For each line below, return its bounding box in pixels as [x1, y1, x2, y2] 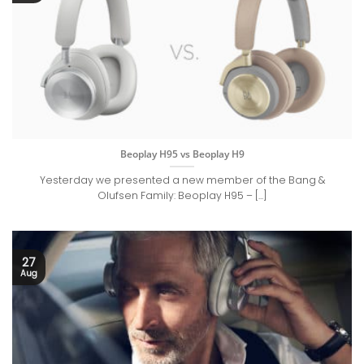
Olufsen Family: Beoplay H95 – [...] [97, 188, 266, 203]
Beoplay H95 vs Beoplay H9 [119, 146, 245, 161]
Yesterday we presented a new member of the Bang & [39, 173, 325, 188]
